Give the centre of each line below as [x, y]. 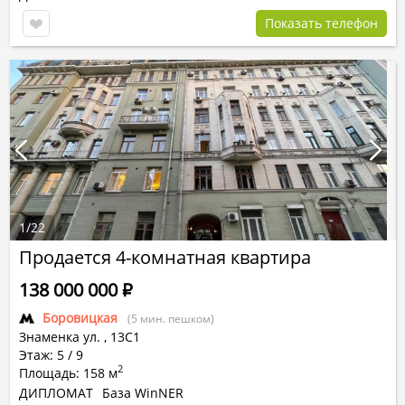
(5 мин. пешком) [171, 319]
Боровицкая [80, 318]
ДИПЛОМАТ [56, 393]
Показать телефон [321, 23]
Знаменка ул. [60, 337]
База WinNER [143, 393]
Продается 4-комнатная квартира [165, 257]
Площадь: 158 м [68, 373]
